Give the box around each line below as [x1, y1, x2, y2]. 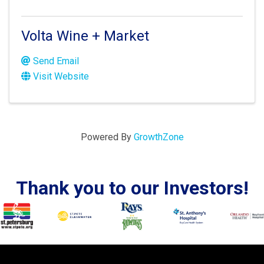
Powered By [80, 131, 134, 143]
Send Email [33, 55, 79, 67]
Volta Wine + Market [21, 28, 149, 44]
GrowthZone [133, 131, 184, 143]
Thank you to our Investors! [15, 177, 249, 199]
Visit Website [33, 71, 89, 82]
